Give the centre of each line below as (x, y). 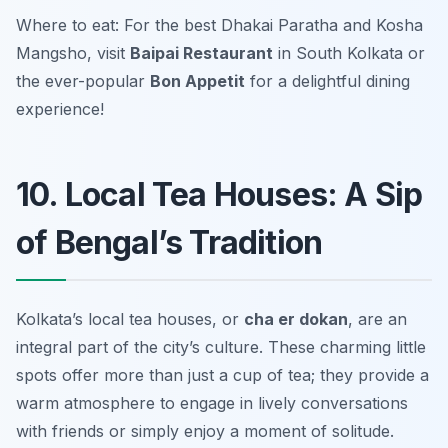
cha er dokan (296, 319)
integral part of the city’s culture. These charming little (221, 347)
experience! (60, 109)
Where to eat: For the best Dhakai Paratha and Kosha (219, 25)
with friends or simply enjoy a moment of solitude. (205, 431)
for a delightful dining (327, 81)
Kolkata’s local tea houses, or (130, 319)
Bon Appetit (197, 81)
